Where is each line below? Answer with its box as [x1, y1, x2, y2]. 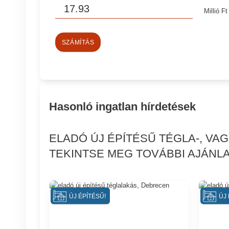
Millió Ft [204, 7, 228, 15]
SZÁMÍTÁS [61, 39, 95, 45]
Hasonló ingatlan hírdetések [49, 100, 196, 113]
